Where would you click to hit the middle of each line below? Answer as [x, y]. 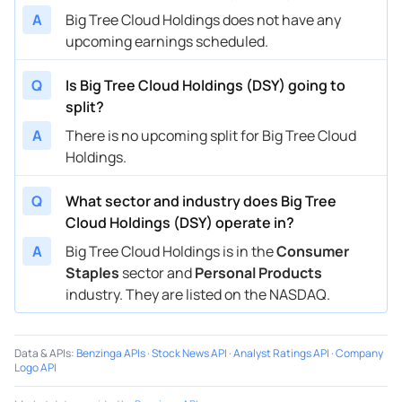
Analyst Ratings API [281, 353]
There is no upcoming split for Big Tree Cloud [211, 135]
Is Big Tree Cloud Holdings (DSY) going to [205, 85]
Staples [92, 272]
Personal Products [258, 272]
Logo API [35, 367]
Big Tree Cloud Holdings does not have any [203, 19]
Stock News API [189, 353]
